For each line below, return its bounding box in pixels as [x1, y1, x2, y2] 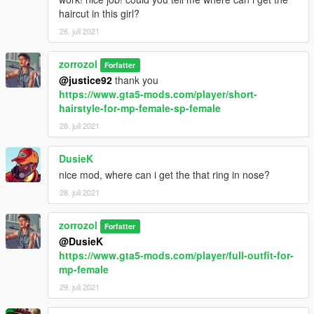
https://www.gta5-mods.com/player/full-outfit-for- [59, 248, 294, 263]
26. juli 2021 [60, 25, 100, 37]
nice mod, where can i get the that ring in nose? [59, 168, 270, 182]
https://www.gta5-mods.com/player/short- [59, 87, 257, 102]
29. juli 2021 [60, 281, 100, 293]
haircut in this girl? [59, 6, 139, 21]
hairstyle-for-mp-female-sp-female [59, 101, 221, 116]
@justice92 [59, 73, 112, 88]
